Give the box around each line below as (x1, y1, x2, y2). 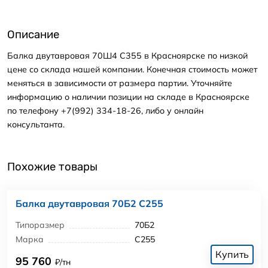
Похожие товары (7, 160, 98, 174)
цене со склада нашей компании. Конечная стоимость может (7, 63, 257, 75)
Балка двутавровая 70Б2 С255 (16, 197, 163, 210)
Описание (7, 28, 59, 42)
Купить (215, 248, 249, 260)
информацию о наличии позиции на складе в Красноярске (7, 91, 249, 102)
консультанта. (7, 118, 65, 130)
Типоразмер (16, 219, 65, 230)
